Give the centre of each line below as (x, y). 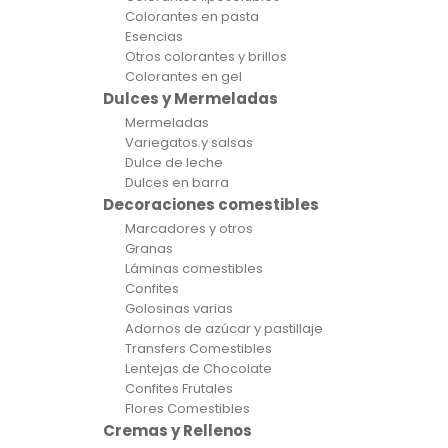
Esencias (154, 36)
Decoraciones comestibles (211, 204)
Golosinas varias (179, 308)
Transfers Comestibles (198, 348)
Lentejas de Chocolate (198, 368)
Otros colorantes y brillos (206, 56)
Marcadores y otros (189, 228)
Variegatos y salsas (189, 142)
